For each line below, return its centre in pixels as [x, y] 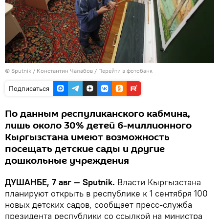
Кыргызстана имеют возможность [87, 137]
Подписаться [29, 88]
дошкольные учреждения [67, 161]
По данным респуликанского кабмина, [98, 114]
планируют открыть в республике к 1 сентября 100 [106, 193]
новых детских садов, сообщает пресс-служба [99, 204]
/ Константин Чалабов [63, 70]
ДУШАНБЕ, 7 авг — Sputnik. [60, 182]
